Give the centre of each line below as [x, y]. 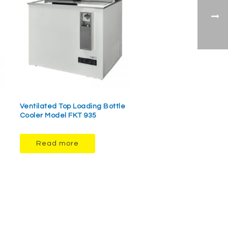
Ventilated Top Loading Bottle [72, 107]
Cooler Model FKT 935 [58, 116]
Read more [57, 144]
